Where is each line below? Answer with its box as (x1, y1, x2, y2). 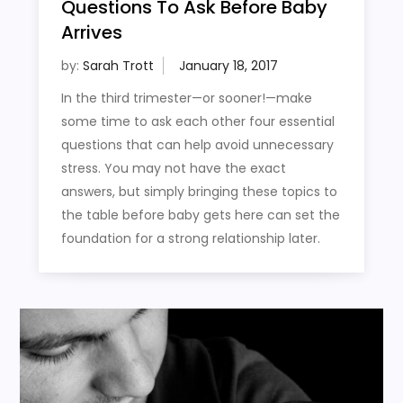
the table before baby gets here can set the (60, 206, 340, 225)
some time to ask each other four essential (60, 112, 335, 131)
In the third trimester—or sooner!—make (60, 89, 312, 108)
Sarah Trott (82, 57, 154, 76)
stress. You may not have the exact (60, 159, 286, 178)
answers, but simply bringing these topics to (60, 183, 337, 201)
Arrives (60, 20, 122, 46)
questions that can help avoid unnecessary (60, 136, 334, 155)
